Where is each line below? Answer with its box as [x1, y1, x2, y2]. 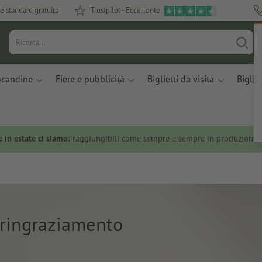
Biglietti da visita [147, 73, 214, 85]
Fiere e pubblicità [56, 73, 125, 85]
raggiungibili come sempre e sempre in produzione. [70, 133, 260, 144]
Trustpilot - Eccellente [91, 5, 160, 15]
